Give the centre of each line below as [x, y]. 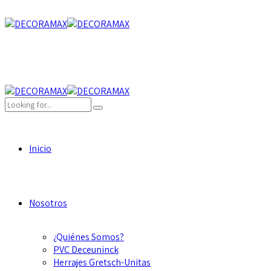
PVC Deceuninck [86, 250]
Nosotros [48, 203]
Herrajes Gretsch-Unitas [102, 262]
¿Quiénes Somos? [89, 237]
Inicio [40, 149]
